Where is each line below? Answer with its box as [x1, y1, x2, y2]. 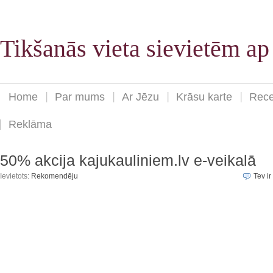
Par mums [55, 91, 105, 104]
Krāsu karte [176, 91, 232, 104]
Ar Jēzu [122, 91, 159, 104]
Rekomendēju [31, 172, 78, 181]
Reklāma [9, 118, 52, 131]
